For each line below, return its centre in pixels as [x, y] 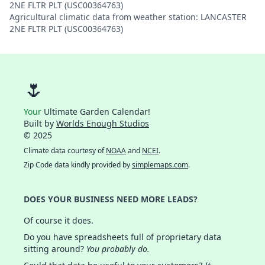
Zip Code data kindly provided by [78, 165]
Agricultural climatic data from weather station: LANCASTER [128, 17]
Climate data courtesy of [65, 151]
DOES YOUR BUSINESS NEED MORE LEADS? [111, 199]
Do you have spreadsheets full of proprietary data [122, 237]
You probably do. [118, 249]
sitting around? [55, 249]
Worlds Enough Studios [103, 123]
